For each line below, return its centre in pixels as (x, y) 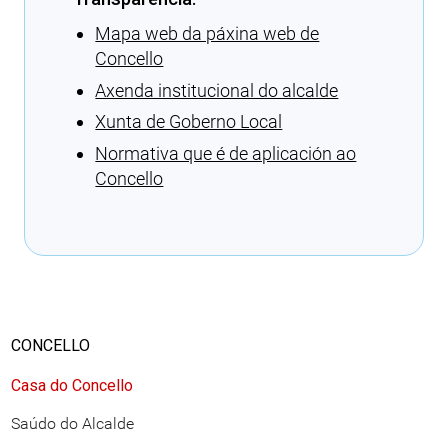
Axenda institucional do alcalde (217, 90)
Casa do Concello (72, 385)
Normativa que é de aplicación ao (226, 153)
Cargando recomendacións (178, 220)
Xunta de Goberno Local (189, 122)
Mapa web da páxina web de (207, 34)
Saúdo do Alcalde (72, 424)
